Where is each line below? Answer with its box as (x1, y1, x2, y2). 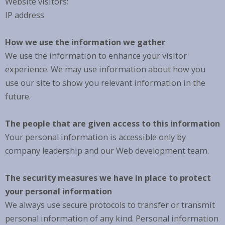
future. (5, 90, 31, 102)
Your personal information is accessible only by (5, 131, 186, 143)
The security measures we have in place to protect (5, 172, 211, 183)
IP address (5, 9, 44, 21)
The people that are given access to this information (5, 118, 220, 129)
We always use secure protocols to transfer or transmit (5, 199, 215, 210)
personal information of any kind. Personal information (5, 212, 218, 224)
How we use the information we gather (5, 36, 165, 48)
